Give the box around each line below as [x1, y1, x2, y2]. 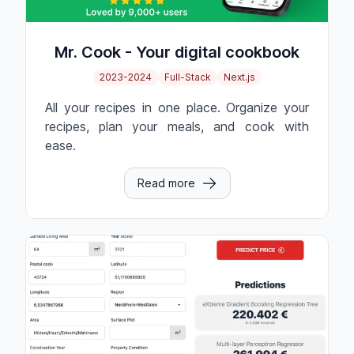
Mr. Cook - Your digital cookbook [55, 43, 299, 62]
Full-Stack [164, 71, 211, 84]
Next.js [223, 71, 255, 84]
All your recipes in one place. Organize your [45, 100, 309, 116]
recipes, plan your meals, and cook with [45, 119, 309, 135]
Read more [137, 176, 195, 190]
